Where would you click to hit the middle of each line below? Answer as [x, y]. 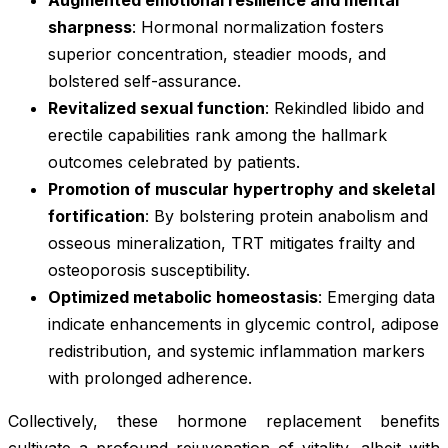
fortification [96, 215]
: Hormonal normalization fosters [258, 26]
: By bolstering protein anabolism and [286, 215]
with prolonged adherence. [150, 377]
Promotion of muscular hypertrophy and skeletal [241, 188]
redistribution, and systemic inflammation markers [236, 350]
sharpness [90, 26]
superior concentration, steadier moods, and [217, 53]
